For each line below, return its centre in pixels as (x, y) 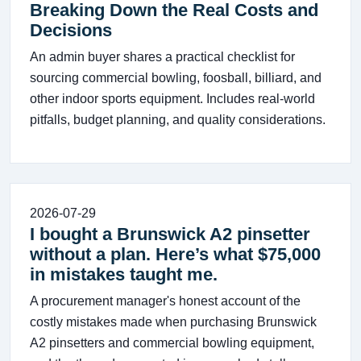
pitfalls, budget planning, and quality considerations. (178, 120)
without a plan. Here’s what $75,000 (175, 254)
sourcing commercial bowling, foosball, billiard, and (176, 78)
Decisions (71, 30)
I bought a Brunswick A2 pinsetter (170, 234)
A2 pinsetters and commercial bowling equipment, (172, 343)
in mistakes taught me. (124, 274)
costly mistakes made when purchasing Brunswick (173, 322)
